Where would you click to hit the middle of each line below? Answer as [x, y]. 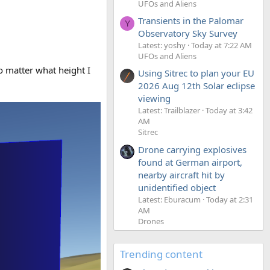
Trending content [161, 254]
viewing [154, 99]
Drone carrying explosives [192, 149]
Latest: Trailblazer [169, 111]
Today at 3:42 [229, 111]
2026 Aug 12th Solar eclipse [196, 86]
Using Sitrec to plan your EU [196, 73]
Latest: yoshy [162, 45]
